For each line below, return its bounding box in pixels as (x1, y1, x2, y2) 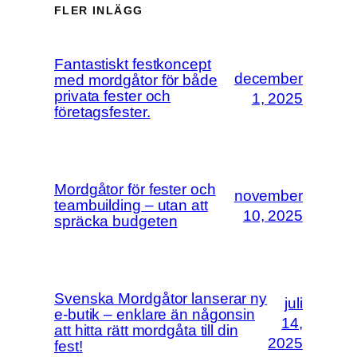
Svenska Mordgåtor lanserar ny (54, 290, 268, 308)
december (233, 70, 303, 88)
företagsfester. (54, 104, 151, 121)
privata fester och (54, 88, 171, 105)
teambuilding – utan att (54, 197, 208, 214)
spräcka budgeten (54, 213, 178, 230)
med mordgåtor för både (54, 72, 218, 89)
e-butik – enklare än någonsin (54, 306, 256, 324)
